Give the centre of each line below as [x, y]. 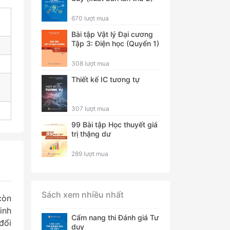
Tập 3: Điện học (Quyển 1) [115, 43]
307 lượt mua [90, 109]
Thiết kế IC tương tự [106, 79]
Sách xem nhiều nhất [83, 195]
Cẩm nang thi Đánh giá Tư [115, 217]
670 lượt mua [90, 18]
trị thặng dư [91, 134]
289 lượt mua [90, 154]
